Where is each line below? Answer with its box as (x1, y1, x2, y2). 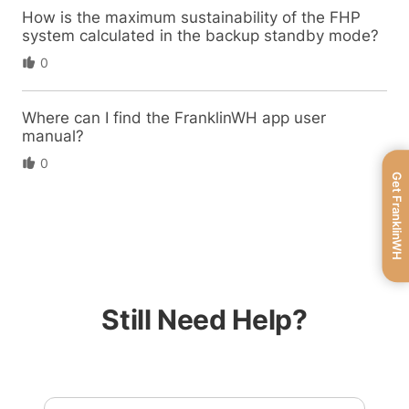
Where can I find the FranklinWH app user (21, 108, 326, 127)
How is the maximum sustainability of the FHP (21, 7, 361, 26)
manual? (21, 126, 84, 145)
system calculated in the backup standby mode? (21, 26, 379, 45)
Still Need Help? (101, 303, 308, 337)
